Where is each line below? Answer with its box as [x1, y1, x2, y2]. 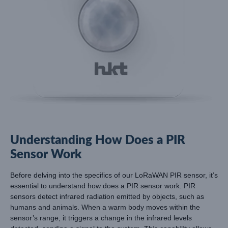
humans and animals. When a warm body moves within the [10, 203, 200, 212]
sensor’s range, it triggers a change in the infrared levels [10, 214, 192, 222]
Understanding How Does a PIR [10, 134, 185, 147]
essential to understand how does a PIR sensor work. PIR [10, 182, 195, 190]
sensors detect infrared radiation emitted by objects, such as [10, 192, 204, 201]
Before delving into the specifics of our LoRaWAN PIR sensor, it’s [10, 171, 218, 180]
